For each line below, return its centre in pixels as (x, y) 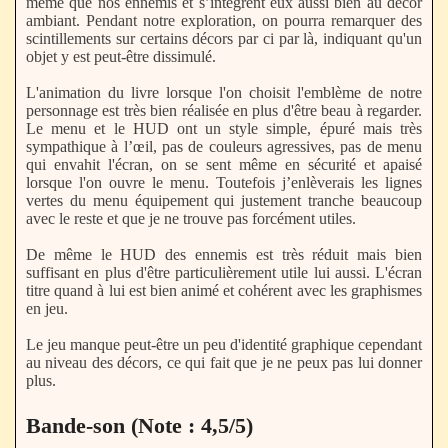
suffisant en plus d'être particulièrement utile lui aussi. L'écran (224, 273)
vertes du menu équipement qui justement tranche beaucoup (224, 201)
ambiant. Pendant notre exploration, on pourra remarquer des (224, 21)
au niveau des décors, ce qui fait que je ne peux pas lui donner (224, 363)
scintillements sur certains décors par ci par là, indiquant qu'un (224, 39)
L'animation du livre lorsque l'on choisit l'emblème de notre (224, 93)
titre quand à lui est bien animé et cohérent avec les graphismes (224, 291)
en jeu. (47, 309)
